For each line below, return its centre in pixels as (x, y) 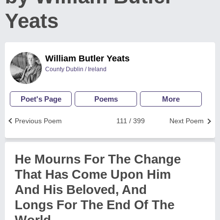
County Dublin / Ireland (76, 69)
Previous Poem (38, 121)
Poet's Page (41, 99)
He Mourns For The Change (98, 159)
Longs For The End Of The (95, 205)
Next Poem (187, 121)
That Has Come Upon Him (93, 174)
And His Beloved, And (81, 190)
